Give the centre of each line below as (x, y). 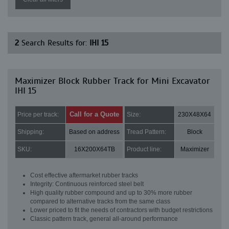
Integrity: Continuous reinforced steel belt (87, 184)
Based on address (94, 132)
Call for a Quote (94, 114)
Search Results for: (54, 43)
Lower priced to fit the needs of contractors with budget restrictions (121, 210)
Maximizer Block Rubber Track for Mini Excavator (112, 81)
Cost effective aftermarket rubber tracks (84, 175)
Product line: (144, 149)
